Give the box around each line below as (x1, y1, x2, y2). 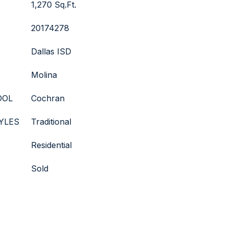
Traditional (31, 117, 71, 127)
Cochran (31, 93, 65, 103)
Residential (31, 140, 72, 150)
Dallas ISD (31, 46, 71, 56)
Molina (31, 70, 57, 80)
